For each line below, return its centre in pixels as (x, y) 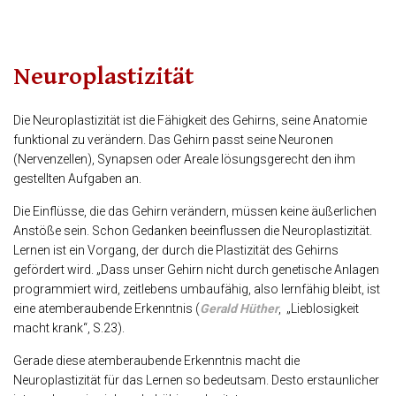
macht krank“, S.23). (69, 328)
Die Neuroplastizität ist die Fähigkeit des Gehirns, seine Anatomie (190, 121)
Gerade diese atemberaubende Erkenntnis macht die (156, 361)
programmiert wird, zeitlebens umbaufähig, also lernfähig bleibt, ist (197, 289)
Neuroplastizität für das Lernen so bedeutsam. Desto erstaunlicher (196, 381)
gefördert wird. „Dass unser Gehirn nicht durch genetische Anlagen (196, 270)
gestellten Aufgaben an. (77, 179)
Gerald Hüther (239, 309)
